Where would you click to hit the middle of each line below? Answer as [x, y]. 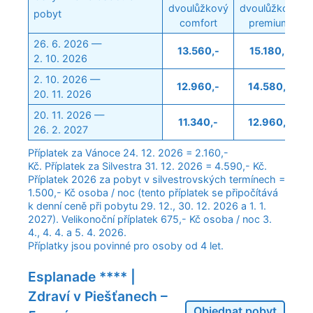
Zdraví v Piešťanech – [98, 297]
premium [269, 22]
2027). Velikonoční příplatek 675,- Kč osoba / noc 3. [150, 219]
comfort [198, 22]
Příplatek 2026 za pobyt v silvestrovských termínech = [156, 179]
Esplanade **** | [82, 277]
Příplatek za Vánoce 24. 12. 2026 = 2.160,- [128, 152]
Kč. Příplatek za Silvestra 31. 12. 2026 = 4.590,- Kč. [149, 166]
